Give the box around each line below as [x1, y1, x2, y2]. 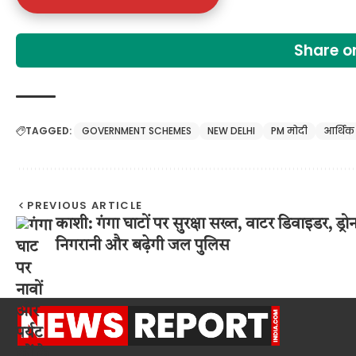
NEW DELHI [207, 123, 255, 137]
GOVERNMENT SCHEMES [82, 123, 192, 137]
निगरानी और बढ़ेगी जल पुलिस [56, 238, 230, 254]
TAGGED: [25, 123, 72, 137]
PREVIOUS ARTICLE [27, 197, 143, 213]
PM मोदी [271, 123, 308, 137]
